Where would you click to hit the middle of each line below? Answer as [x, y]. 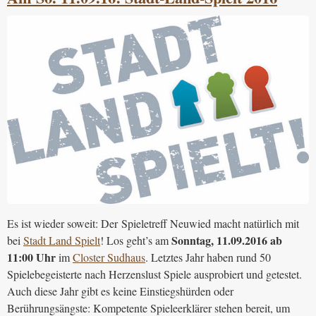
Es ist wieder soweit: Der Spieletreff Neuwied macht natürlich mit [153, 223]
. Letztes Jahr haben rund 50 [208, 257]
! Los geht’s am [136, 240]
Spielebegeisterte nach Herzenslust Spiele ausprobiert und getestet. [154, 274]
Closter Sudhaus [109, 257]
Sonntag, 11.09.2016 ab [227, 240]
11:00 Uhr [31, 257]
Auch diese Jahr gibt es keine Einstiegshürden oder [120, 291]
